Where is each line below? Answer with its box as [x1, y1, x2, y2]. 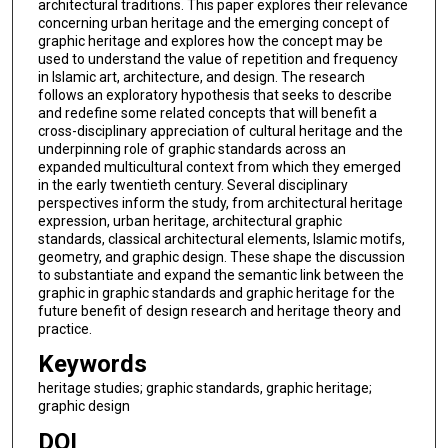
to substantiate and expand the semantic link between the [37, 266, 404, 283]
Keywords [37, 350, 147, 379]
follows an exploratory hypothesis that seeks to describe [37, 86, 392, 103]
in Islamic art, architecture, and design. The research [37, 68, 365, 85]
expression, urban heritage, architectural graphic [37, 212, 342, 229]
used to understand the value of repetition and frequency [37, 50, 398, 67]
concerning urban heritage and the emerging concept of [37, 14, 390, 31]
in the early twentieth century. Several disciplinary [37, 176, 348, 193]
